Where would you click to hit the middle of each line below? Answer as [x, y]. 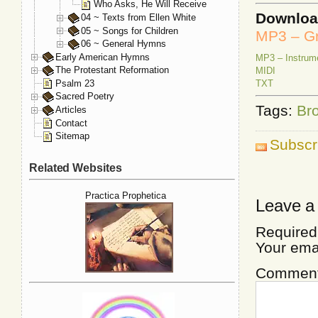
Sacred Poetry [85, 97]
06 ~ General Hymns [124, 44]
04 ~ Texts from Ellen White [138, 17]
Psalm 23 [75, 83]
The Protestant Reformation [112, 70]
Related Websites [76, 168]
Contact [71, 123]
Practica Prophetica [126, 196]
